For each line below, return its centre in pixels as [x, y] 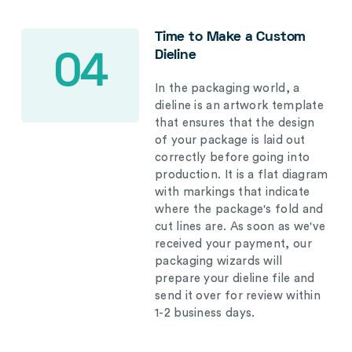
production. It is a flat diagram [242, 175]
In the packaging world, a [227, 88]
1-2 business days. [205, 313]
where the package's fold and [239, 209]
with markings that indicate [233, 192]
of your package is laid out [230, 140]
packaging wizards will [219, 261]
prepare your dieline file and [235, 279]
